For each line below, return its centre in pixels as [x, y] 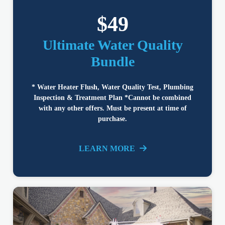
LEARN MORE [108, 149]
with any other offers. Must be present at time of [113, 108]
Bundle [113, 62]
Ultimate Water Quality [113, 45]
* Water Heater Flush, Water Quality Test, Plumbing [113, 87]
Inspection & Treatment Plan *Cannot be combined [113, 98]
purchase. [113, 119]
